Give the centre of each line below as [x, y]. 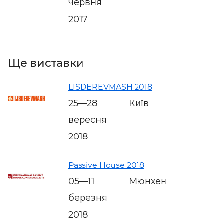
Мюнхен [148, 181]
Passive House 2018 [106, 165]
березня [88, 198]
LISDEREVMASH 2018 [110, 87]
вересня [87, 120]
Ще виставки [46, 63]
